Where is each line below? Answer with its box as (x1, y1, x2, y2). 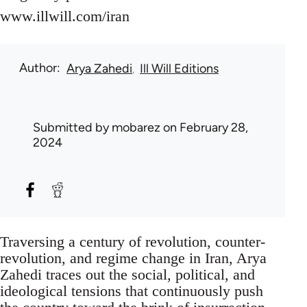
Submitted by (33, 120, 112, 136)
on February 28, (160, 120, 248, 136)
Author (19, 60, 57, 76)
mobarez (112, 120, 160, 136)
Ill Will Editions (140, 61, 219, 77)
